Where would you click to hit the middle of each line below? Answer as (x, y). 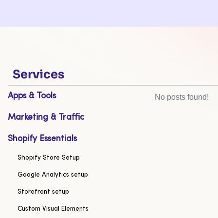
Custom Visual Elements (53, 209)
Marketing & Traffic (46, 118)
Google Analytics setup (53, 175)
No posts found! (182, 97)
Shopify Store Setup (49, 158)
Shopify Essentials (42, 139)
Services (38, 75)
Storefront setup (43, 192)
